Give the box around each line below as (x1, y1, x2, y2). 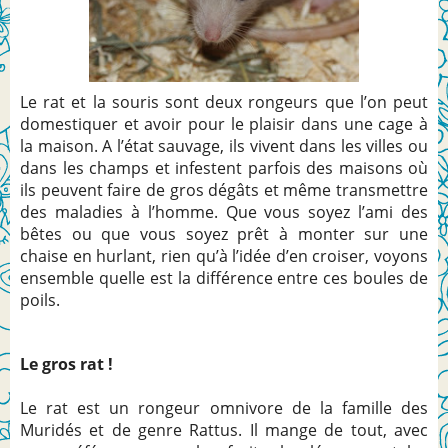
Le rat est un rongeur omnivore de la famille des (20, 396, 428, 419)
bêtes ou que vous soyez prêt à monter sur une (20, 222, 428, 245)
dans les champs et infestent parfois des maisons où (20, 156, 428, 179)
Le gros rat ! (20, 352, 113, 375)
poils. (20, 288, 60, 311)
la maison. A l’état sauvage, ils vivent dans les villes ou (20, 134, 428, 157)
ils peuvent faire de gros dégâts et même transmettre (20, 178, 428, 201)
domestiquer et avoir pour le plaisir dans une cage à (20, 112, 428, 135)
